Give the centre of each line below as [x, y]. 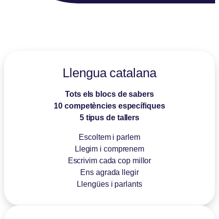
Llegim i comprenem [109, 149]
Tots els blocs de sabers [109, 94]
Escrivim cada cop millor [109, 160]
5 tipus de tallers [109, 117]
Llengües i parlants [109, 184]
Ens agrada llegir [109, 172]
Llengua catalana [109, 73]
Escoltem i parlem [109, 137]
